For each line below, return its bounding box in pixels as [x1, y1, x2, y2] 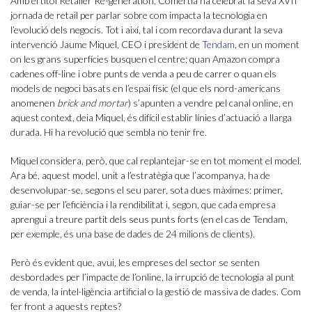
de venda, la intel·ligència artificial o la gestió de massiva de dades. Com [10, 286, 301, 298]
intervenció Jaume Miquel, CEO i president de [10, 38, 202, 51]
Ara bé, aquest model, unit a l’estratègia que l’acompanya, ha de [10, 169, 270, 182]
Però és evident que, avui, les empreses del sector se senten [10, 256, 260, 269]
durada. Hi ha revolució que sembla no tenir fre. [10, 126, 207, 139]
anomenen [10, 97, 57, 109]
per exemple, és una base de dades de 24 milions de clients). [10, 228, 255, 240]
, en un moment [235, 38, 299, 51]
